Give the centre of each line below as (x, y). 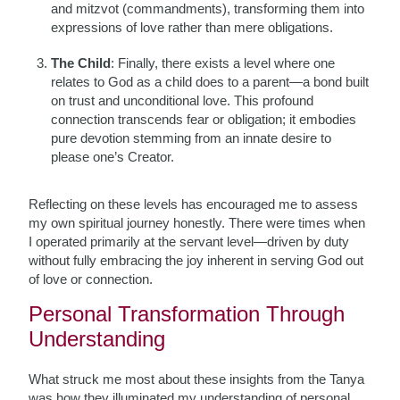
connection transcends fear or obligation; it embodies (204, 119)
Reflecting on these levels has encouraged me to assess (194, 204)
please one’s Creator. (113, 157)
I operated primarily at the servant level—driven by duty (189, 242)
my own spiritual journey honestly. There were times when (197, 223)
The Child (81, 63)
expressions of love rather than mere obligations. (192, 27)
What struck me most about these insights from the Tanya (197, 379)
